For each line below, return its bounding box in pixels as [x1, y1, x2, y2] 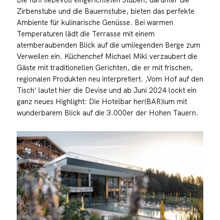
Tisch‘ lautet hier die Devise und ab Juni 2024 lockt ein [16, 85, 196, 95]
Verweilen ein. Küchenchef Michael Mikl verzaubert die [16, 51, 197, 61]
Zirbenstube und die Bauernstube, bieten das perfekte [16, 6, 194, 16]
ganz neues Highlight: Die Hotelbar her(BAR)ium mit [16, 96, 187, 106]
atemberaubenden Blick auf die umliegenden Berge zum [16, 40, 200, 50]
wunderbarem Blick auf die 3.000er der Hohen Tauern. [16, 108, 198, 117]
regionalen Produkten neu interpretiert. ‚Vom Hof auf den [16, 74, 203, 83]
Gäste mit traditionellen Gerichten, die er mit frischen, [16, 62, 193, 72]
